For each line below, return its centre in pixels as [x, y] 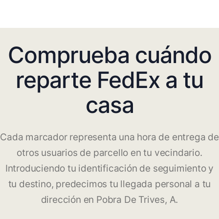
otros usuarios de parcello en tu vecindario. [109, 153]
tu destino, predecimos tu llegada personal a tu [109, 184]
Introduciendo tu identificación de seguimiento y [109, 169]
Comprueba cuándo [109, 55]
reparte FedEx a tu [109, 80]
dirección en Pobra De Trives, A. [109, 200]
